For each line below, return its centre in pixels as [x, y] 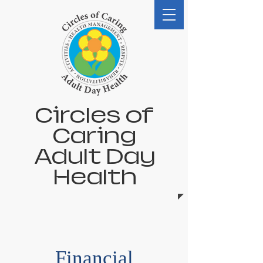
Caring [95, 136]
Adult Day [95, 156]
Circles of [95, 115]
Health [95, 177]
